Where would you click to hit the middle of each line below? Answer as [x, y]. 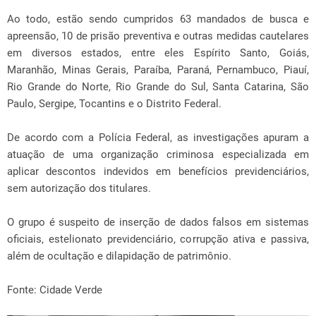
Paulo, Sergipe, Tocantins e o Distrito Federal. [114, 104]
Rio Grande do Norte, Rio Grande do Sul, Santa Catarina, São [158, 87]
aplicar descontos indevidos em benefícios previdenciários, [158, 171]
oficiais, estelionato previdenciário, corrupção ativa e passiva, [158, 239]
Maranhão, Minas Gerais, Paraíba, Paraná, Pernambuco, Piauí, [158, 70]
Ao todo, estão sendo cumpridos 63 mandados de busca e [158, 19]
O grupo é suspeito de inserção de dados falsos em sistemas [158, 222]
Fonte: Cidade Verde [55, 290]
